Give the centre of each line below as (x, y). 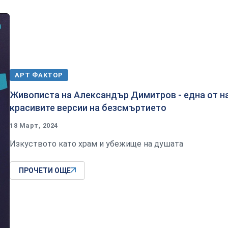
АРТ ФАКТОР (39, 75)
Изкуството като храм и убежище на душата (96, 144)
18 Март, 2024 (34, 125)
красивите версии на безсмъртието (88, 107)
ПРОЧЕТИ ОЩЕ (45, 170)
